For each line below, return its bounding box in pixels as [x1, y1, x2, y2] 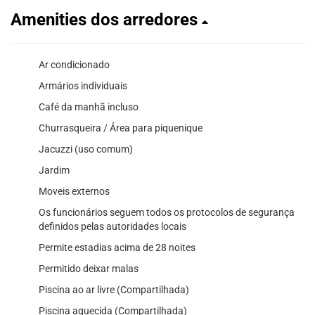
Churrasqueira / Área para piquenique [39, 122, 202, 134]
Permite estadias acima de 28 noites [39, 241, 195, 253]
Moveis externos [39, 185, 110, 197]
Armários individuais [39, 79, 127, 91]
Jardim [39, 164, 70, 176]
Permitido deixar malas [39, 262, 139, 274]
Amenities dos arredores [11, 9, 202, 30]
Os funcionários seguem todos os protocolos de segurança [39, 206, 295, 218]
